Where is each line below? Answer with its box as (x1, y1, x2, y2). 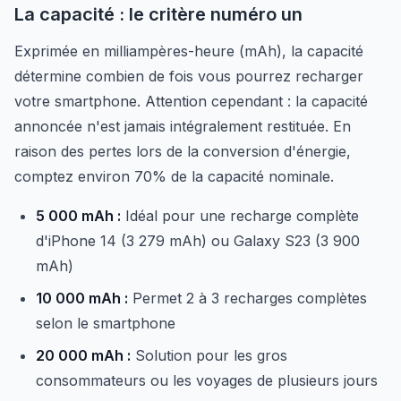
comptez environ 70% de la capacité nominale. (14, 167, 334, 185)
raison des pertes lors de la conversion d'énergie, (14, 142, 351, 160)
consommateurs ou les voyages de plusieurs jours (36, 371, 378, 389)
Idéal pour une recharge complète (121, 207, 359, 225)
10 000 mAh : (36, 289, 128, 307)
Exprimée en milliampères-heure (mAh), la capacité (14, 42, 363, 60)
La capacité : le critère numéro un (14, 4, 303, 25)
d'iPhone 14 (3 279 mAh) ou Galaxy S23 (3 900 (36, 232, 360, 250)
